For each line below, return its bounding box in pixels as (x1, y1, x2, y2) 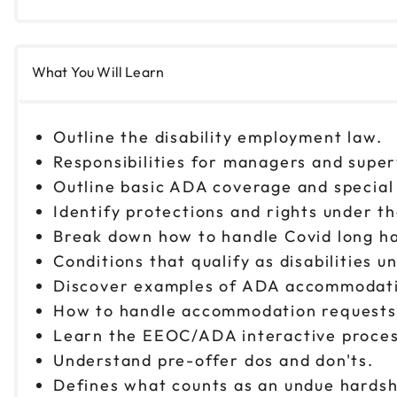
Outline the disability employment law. (53, 126, 393, 147)
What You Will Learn (32, 62, 165, 81)
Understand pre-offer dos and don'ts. (53, 349, 385, 370)
